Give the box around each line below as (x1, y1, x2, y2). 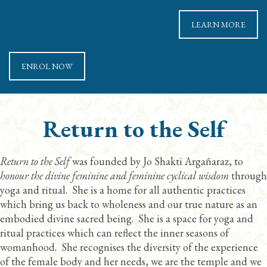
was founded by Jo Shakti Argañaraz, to (70, 154, 243, 168)
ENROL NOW (21, 60, 73, 72)
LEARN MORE (191, 19, 246, 30)
